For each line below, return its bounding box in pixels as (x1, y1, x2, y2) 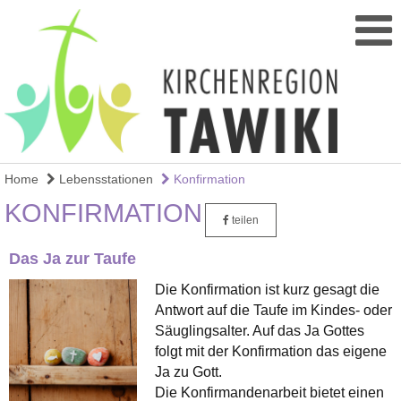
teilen (229, 213, 259, 226)
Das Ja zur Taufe (9, 249, 136, 268)
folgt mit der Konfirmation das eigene (154, 343, 387, 359)
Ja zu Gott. (154, 363, 222, 380)
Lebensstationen (55, 171, 153, 186)
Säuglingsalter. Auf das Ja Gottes (154, 322, 364, 338)
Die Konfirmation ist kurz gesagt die (154, 281, 380, 297)
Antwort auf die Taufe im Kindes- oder (154, 302, 392, 318)
